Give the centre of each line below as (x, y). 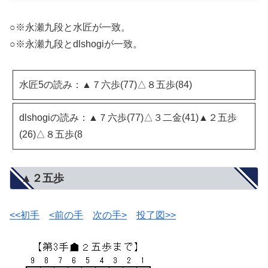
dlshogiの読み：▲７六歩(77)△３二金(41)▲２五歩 (128, 118)
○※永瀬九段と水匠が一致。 (70, 28)
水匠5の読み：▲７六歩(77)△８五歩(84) (106, 85)
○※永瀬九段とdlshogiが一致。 (76, 44)
